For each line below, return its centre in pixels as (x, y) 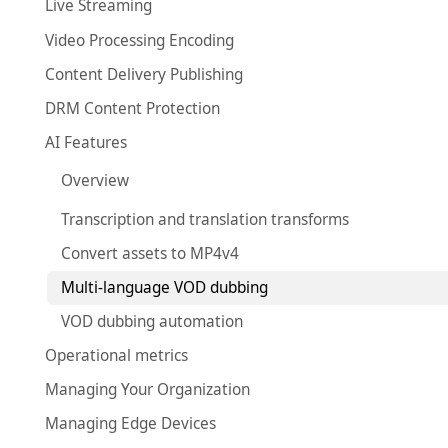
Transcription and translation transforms (204, 219)
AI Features (86, 142)
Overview (94, 181)
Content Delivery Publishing (144, 74)
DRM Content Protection (133, 108)
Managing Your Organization (148, 389)
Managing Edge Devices (131, 423)
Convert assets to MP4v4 (149, 253)
